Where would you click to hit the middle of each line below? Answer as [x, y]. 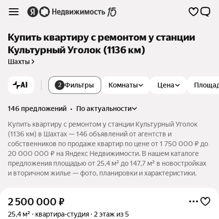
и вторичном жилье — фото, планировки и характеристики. [102, 173]
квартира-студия [62, 214]
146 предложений [37, 109]
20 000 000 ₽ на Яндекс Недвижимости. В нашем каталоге [103, 153]
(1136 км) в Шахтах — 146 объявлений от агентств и [90, 134]
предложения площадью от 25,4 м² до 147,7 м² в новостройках [107, 163]
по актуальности [106, 109]
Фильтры [79, 85]
